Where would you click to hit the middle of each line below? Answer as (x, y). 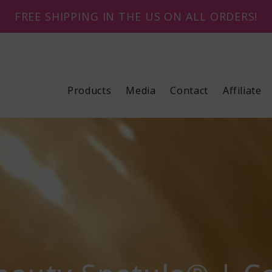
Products (90, 90)
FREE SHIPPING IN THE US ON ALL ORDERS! (136, 16)
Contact (189, 90)
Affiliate (242, 90)
